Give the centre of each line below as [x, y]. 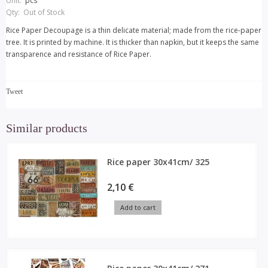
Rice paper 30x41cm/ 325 [159, 162]
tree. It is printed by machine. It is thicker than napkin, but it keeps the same [133, 42]
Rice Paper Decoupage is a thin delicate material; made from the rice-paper [134, 30]
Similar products [47, 128]
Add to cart [138, 207]
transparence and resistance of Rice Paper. [79, 54]
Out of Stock [44, 12]
